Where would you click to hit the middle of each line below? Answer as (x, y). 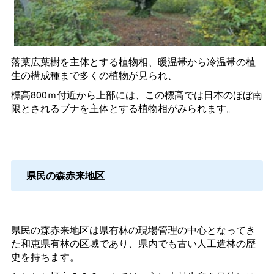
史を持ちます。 (45, 257)
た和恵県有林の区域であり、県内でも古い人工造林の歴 (133, 243)
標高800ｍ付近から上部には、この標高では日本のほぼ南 (136, 95)
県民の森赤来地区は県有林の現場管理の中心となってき (133, 230)
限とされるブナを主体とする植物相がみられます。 (123, 108)
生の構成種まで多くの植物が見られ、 (94, 75)
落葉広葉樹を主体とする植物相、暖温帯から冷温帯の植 (133, 62)
